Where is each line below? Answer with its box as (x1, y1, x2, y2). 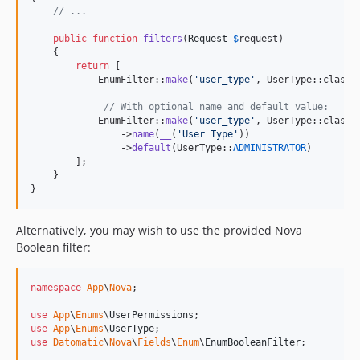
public (53, 33, 87, 45)
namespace (31, 282, 81, 294)
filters (143, 33, 182, 45)
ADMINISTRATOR (233, 142, 306, 154)
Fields (137, 337, 171, 349)
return (76, 60, 109, 72)
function (92, 33, 137, 45)
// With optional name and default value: (104, 101, 329, 113)
